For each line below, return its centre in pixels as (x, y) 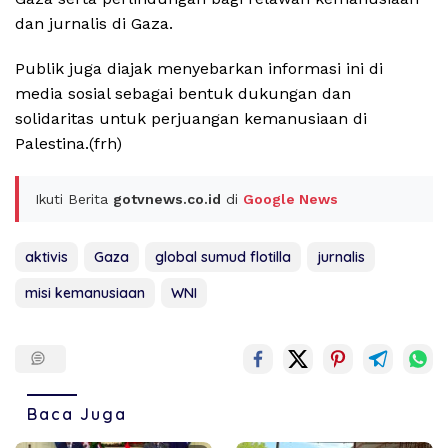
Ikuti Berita (74, 198)
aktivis (46, 256)
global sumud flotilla (223, 256)
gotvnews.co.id (167, 198)
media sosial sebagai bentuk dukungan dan (183, 93)
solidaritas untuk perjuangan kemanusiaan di (191, 118)
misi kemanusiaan (85, 292)
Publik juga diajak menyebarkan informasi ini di (199, 68)
